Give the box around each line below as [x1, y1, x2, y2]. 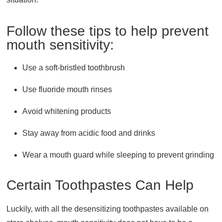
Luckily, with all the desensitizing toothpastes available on [6, 204, 209, 213]
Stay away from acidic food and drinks [22, 128, 156, 137]
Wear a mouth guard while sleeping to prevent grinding [22, 150, 215, 159]
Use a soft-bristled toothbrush [22, 63, 125, 72]
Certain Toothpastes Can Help [6, 177, 194, 193]
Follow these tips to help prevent [6, 23, 209, 39]
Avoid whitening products [22, 107, 111, 115]
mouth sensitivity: [6, 37, 114, 53]
